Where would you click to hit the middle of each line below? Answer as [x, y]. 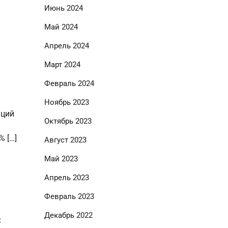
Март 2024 [62, 65]
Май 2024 [61, 27]
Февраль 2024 [69, 83]
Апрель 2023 [66, 178]
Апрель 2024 [66, 46]
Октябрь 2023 [68, 121]
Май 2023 [61, 159]
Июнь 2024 [63, 8]
